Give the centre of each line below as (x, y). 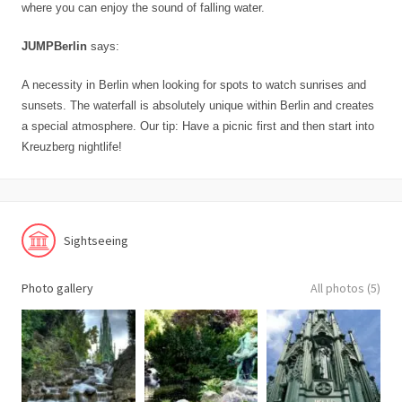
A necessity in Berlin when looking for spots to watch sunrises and (194, 85)
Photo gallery (57, 288)
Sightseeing (96, 240)
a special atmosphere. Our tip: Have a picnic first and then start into (198, 126)
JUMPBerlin (54, 46)
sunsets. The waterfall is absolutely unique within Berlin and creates (198, 105)
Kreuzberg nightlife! (72, 147)
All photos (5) (345, 288)
